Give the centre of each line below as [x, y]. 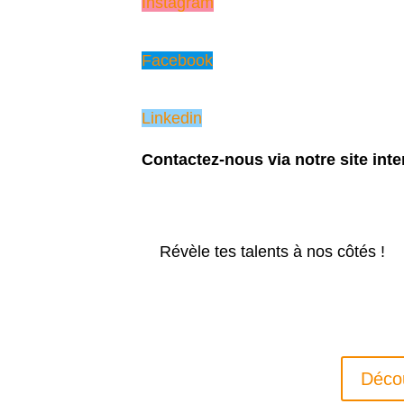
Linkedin [172, 118]
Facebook [178, 60]
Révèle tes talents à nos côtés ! [273, 251]
